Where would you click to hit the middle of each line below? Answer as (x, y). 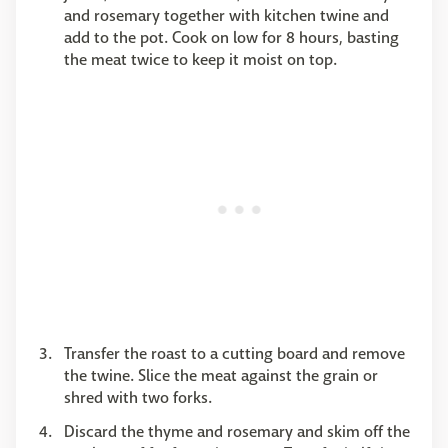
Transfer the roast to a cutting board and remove (234, 354)
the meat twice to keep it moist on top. (200, 60)
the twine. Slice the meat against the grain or (221, 376)
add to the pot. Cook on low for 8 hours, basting (231, 38)
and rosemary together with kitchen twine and (226, 16)
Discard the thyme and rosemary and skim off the (237, 432)
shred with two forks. (138, 398)
